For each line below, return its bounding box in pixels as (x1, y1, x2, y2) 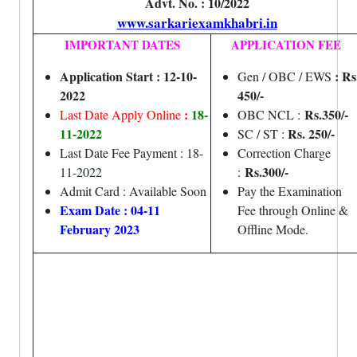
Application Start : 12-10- (60, 67, 197, 85)
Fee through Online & (237, 202, 348, 218)
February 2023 (60, 220, 139, 238)
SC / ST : (237, 125, 288, 142)
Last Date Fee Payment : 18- (60, 144, 203, 161)
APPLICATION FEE (230, 36, 341, 53)
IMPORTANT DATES (64, 36, 180, 53)
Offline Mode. (237, 221, 308, 237)
